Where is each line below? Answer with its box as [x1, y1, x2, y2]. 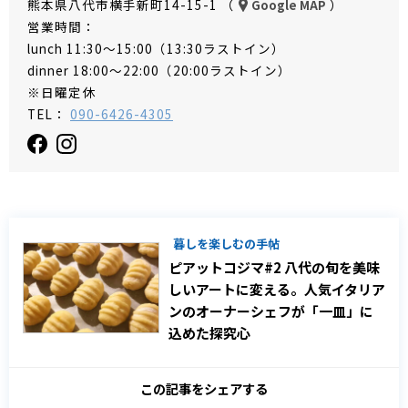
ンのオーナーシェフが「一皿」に [168, 301, 373, 321]
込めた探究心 [168, 322, 250, 342]
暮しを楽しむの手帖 [172, 234, 280, 252]
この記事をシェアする [140, 378, 268, 398]
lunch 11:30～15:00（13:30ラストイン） [27, 38, 285, 57]
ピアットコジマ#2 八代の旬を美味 [168, 257, 380, 277]
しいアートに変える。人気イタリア [168, 279, 385, 299]
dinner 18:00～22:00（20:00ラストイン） [27, 60, 291, 79]
